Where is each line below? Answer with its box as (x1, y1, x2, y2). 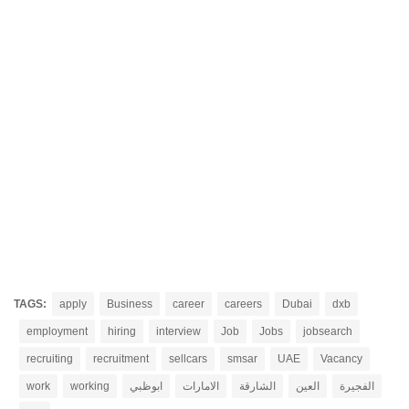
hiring (108, 325, 136, 338)
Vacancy (320, 352, 362, 365)
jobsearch (303, 325, 352, 338)
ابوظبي (130, 380, 163, 393)
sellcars (169, 352, 207, 365)
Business (107, 298, 152, 310)
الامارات (183, 380, 219, 393)
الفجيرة (340, 380, 374, 393)
